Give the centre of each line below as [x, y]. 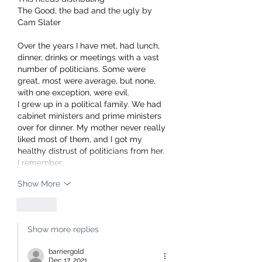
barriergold [66, 252]
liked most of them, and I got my [81, 139]
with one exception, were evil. [73, 93]
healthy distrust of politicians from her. [91, 151]
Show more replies [63, 230]
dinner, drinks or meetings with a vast [89, 58]
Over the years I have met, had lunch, [90, 46]
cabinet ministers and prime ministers [91, 116]
